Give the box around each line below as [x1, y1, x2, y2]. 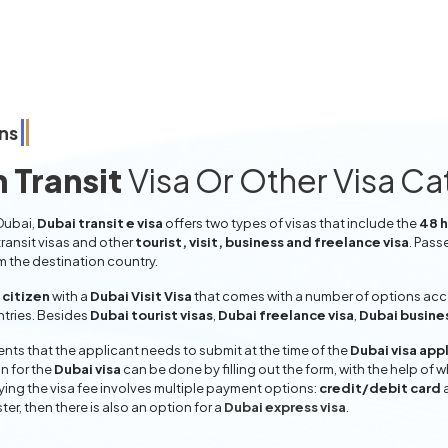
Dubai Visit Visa [90, 288, 192, 304]
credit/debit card [319, 380, 441, 396]
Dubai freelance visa [218, 307, 354, 323]
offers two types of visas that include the [163, 215, 419, 231]
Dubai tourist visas [90, 307, 213, 323]
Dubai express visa [224, 399, 346, 415]
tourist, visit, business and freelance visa [135, 234, 409, 250]
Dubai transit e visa [37, 215, 163, 231]
